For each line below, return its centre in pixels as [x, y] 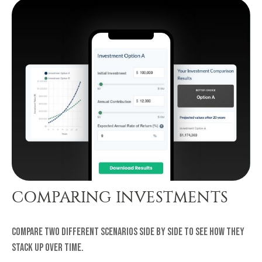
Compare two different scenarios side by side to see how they [128, 232]
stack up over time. [48, 247]
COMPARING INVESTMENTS [120, 197]
